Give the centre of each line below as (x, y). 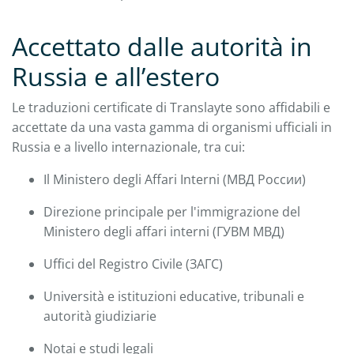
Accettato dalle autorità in (162, 46)
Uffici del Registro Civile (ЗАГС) (133, 264)
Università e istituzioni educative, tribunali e (174, 296)
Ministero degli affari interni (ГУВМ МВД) (164, 231)
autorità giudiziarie (100, 316)
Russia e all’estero (116, 76)
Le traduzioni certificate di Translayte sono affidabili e (171, 107)
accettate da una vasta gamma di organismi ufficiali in (172, 127)
